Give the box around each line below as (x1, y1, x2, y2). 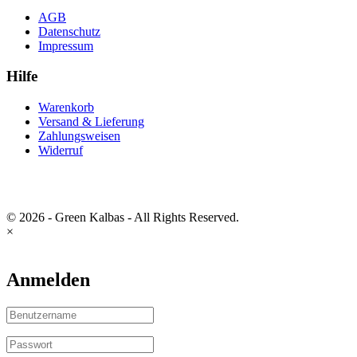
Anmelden (6, 269, 90, 291)
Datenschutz (38, 24, 100, 38)
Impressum (38, 38, 93, 53)
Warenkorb (38, 100, 94, 115)
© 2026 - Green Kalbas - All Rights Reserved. (6, 210, 239, 225)
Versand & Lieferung (38, 115, 144, 129)
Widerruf (38, 143, 83, 158)
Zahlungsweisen (38, 129, 120, 143)
